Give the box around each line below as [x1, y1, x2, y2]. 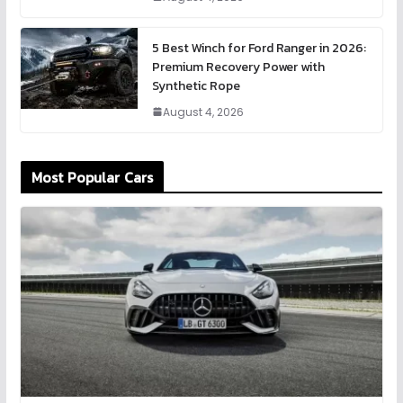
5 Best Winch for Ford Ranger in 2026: [151, 38, 366, 58]
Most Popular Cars [31, 166, 154, 188]
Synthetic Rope [151, 76, 240, 95]
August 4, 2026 [162, 103, 244, 120]
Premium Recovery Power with [151, 57, 325, 76]
